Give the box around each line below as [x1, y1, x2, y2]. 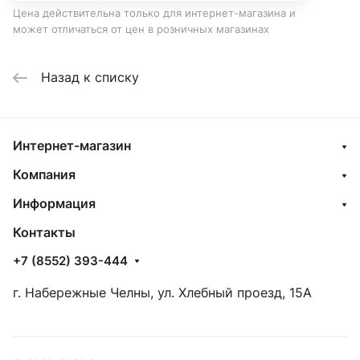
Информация [13, 195, 96, 212]
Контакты [13, 224, 76, 241]
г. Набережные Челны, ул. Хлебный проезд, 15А [13, 284, 312, 301]
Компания [13, 166, 76, 183]
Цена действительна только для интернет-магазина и [13, 6, 296, 20]
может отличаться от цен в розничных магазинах [13, 22, 269, 36]
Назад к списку [41, 69, 139, 86]
